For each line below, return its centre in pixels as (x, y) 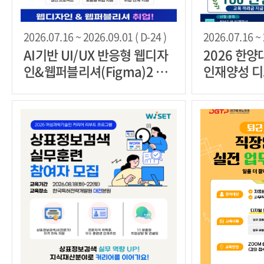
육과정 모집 (54, 87)
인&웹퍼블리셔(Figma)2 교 (95, 71)
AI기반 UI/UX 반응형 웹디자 (96, 54)
